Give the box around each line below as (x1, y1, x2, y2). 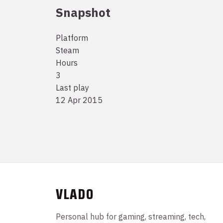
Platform (56, 32, 88, 43)
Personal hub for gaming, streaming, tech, (56, 211, 206, 222)
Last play (56, 82, 89, 93)
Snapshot (56, 4, 111, 20)
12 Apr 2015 (56, 95, 103, 105)
